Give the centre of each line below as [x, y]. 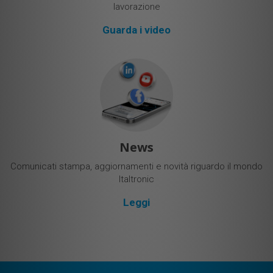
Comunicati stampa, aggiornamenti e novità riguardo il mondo [136, 167]
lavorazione [136, 7]
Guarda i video [136, 30]
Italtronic [136, 179]
